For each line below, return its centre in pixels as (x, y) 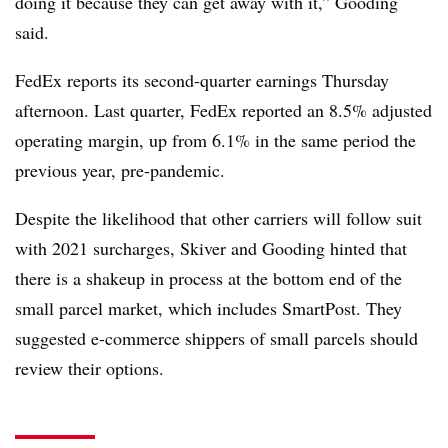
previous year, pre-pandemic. (120, 169)
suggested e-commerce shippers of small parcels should (216, 337)
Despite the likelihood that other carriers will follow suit (218, 217)
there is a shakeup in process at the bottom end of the (208, 277)
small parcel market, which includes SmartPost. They (208, 307)
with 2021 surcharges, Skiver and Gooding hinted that (211, 247)
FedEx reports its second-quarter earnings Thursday (202, 79)
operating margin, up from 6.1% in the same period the (215, 139)
